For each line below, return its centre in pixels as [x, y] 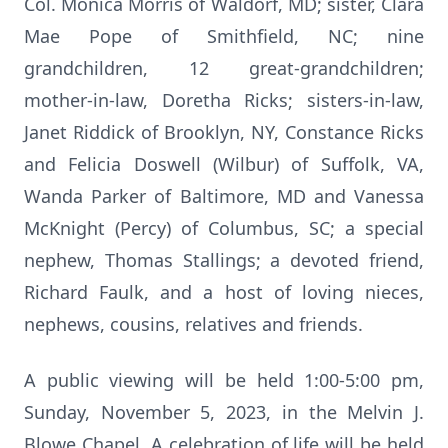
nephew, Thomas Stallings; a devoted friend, [224, 260]
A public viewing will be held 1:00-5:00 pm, [224, 380]
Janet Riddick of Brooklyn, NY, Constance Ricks [224, 132]
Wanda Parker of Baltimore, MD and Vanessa [224, 196]
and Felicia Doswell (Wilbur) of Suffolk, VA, [224, 164]
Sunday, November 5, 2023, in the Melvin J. [224, 412]
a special [384, 228]
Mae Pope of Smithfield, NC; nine [224, 36]
